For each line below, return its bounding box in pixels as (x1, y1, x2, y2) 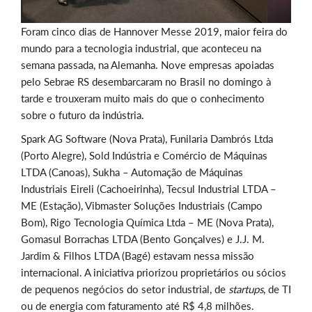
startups (228, 283, 263, 296)
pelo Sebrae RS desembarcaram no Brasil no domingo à (21, 75, 271, 88)
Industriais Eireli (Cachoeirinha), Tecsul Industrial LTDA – (21, 182, 276, 196)
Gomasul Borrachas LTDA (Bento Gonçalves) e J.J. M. (21, 233, 265, 246)
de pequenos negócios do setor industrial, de (21, 283, 228, 296)
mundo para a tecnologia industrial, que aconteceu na (21, 42, 261, 55)
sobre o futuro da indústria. (21, 109, 144, 122)
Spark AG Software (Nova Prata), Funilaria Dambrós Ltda (21, 132, 273, 146)
